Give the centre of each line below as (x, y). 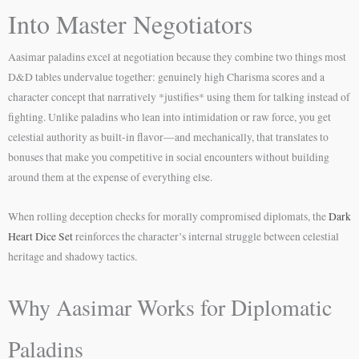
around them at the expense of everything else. (110, 177)
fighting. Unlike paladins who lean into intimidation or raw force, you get (169, 117)
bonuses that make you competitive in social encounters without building (169, 157)
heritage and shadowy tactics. (73, 256)
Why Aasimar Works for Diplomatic (170, 307)
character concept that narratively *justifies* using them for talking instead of (179, 97)
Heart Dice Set (40, 236)
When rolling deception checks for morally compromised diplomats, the (168, 216)
